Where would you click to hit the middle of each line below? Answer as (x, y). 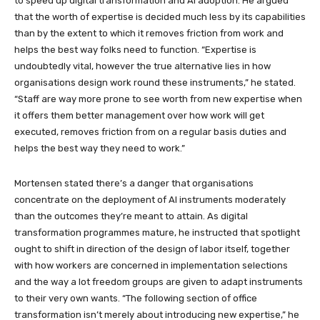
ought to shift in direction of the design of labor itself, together (152, 249)
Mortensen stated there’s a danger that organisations (134, 183)
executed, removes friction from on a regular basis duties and (150, 131)
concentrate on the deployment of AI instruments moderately (150, 199)
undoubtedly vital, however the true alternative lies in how (142, 66)
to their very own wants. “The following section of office (136, 298)
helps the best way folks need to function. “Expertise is (135, 49)
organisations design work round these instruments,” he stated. (155, 82)
